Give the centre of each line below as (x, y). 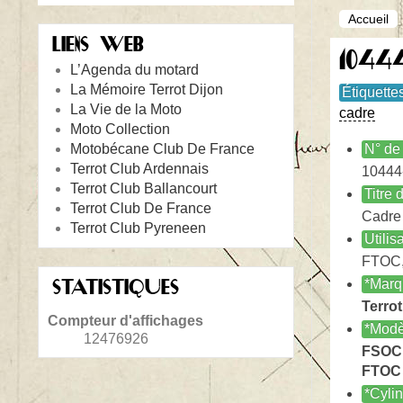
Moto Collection (120, 129)
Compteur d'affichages (125, 321)
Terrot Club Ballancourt (143, 188)
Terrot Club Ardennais (139, 169)
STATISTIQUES (116, 289)
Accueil (368, 19)
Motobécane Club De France (162, 149)
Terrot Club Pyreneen (138, 228)
